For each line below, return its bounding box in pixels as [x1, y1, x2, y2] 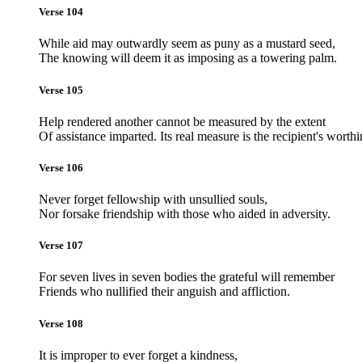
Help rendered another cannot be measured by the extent [39, 114, 326, 128]
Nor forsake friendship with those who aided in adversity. [39, 207, 330, 221]
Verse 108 [39, 317, 83, 330]
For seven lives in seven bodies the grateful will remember [39, 270, 335, 284]
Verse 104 [39, 6, 83, 19]
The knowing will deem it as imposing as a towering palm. [39, 51, 337, 65]
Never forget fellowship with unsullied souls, [39, 192, 267, 207]
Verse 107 [39, 239, 83, 252]
